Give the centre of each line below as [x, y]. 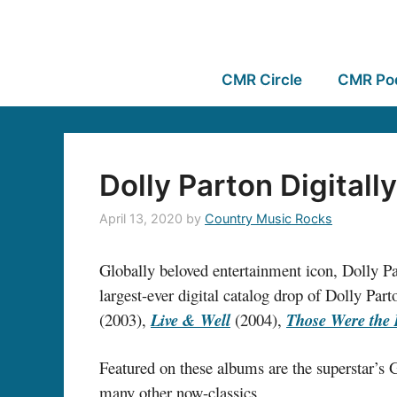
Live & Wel [188, 320]
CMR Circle [261, 80]
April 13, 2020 [141, 219]
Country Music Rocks [269, 219]
